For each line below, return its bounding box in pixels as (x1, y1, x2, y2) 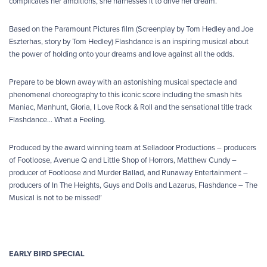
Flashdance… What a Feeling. (9, 115, 105, 125)
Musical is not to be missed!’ (9, 193, 102, 203)
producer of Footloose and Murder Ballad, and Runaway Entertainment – (9, 168, 248, 178)
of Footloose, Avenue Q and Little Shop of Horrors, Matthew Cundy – (9, 156, 237, 166)
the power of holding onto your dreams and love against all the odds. (9, 49, 234, 60)
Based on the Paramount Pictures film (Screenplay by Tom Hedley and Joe (9, 24, 253, 35)
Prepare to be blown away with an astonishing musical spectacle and (9, 77, 237, 88)
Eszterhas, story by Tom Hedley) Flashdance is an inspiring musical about (9, 37, 249, 47)
